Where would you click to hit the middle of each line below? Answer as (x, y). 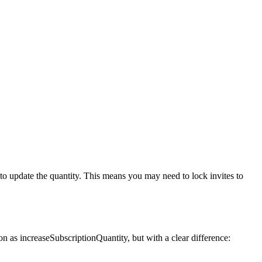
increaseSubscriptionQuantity (74, 238)
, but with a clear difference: (179, 238)
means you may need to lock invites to (173, 176)
